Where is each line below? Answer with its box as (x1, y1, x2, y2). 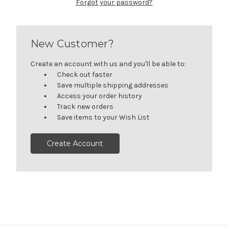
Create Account (47, 138, 103, 148)
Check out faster (57, 70, 113, 79)
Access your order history (57, 91, 142, 100)
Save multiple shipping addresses (57, 80, 169, 90)
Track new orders (57, 102, 114, 111)
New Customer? (30, 37, 114, 50)
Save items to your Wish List (57, 112, 150, 122)
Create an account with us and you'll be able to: (30, 59, 186, 68)
